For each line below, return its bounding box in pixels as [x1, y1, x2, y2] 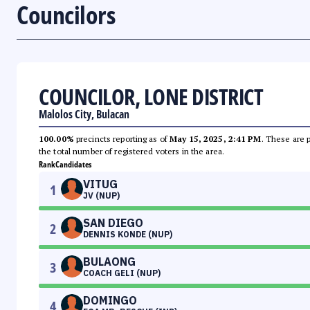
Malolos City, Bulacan [39, 107, 129, 122]
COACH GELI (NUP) [83, 268, 161, 279]
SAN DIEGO [83, 216, 143, 230]
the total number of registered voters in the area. [39, 146, 224, 157]
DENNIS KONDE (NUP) [83, 229, 172, 240]
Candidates [55, 158, 91, 171]
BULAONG [83, 255, 136, 269]
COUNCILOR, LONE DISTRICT [39, 82, 263, 112]
